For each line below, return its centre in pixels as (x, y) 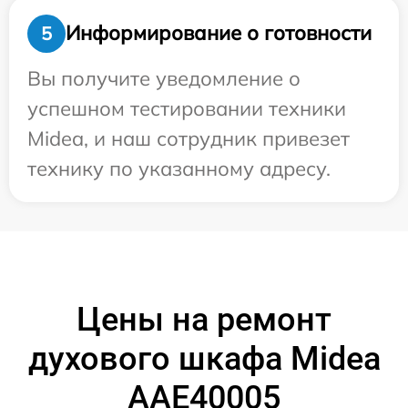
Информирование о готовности (219, 33)
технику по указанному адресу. (179, 168)
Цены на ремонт (204, 319)
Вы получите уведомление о (164, 78)
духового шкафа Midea (204, 358)
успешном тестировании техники (187, 108)
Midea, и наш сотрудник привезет (189, 138)
